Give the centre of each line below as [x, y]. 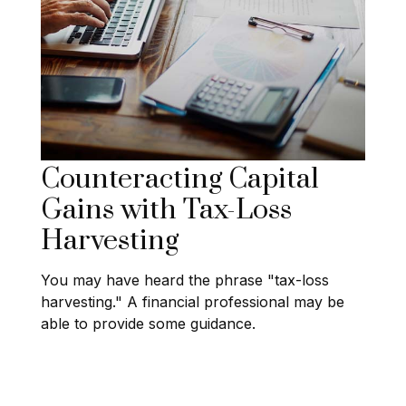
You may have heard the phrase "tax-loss [185, 280]
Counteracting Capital [180, 179]
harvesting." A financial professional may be [193, 301]
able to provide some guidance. [148, 323]
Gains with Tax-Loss [166, 210]
